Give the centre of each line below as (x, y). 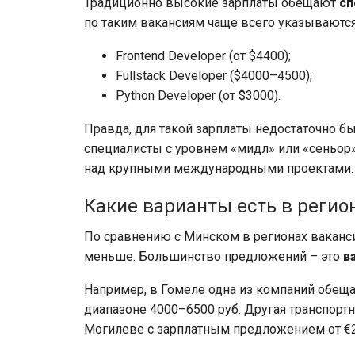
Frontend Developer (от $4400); (203, 55)
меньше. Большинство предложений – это (214, 256)
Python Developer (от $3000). (198, 95)
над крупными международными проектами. (219, 168)
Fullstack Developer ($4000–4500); (214, 75)
